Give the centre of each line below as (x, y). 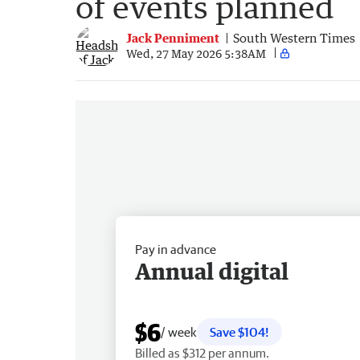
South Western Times (294, 38)
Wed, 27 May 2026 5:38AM (196, 53)
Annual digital (212, 270)
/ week (179, 331)
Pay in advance (176, 249)
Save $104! (239, 331)
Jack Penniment (173, 38)
